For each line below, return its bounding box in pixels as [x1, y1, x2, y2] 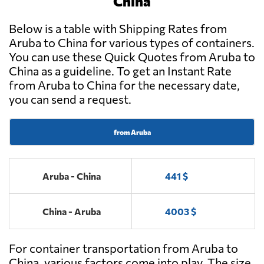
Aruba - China [42, 170, 101, 182]
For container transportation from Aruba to [9, 241, 238, 256]
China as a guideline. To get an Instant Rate [9, 64, 232, 78]
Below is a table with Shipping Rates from [9, 21, 227, 36]
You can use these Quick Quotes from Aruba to [9, 49, 255, 64]
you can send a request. [9, 92, 131, 107]
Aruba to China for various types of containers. [9, 35, 255, 50]
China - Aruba [42, 206, 101, 217]
